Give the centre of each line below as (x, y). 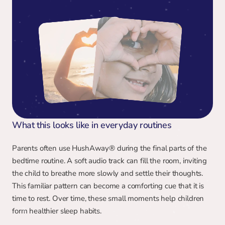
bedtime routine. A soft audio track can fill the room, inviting (109, 161)
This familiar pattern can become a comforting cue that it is (108, 186)
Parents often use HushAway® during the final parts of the (109, 148)
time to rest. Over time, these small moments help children (108, 198)
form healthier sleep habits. (57, 211)
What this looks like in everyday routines (92, 125)
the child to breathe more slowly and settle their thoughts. (108, 173)
